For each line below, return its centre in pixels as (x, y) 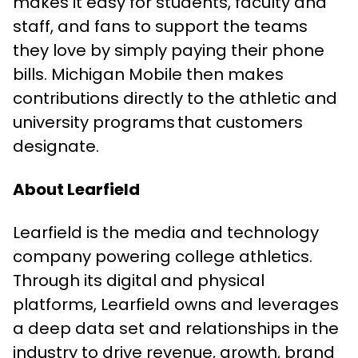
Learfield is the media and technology (166, 233)
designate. (56, 146)
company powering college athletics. (163, 257)
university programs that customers (158, 122)
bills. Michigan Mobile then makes (148, 74)
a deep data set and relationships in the (176, 328)
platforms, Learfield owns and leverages (176, 304)
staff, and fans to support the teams (160, 26)
